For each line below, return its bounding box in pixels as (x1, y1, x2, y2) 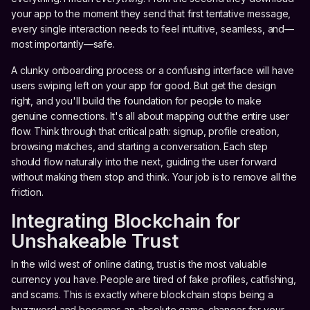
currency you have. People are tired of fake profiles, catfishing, (11, 273, 296, 285)
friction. (11, 185, 44, 198)
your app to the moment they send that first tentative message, (11, 7, 291, 19)
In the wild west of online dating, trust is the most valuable (11, 257, 267, 270)
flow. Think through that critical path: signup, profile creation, (11, 125, 280, 137)
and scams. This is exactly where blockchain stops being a (11, 288, 274, 300)
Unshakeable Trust (11, 229, 179, 253)
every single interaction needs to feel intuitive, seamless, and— (11, 22, 295, 35)
